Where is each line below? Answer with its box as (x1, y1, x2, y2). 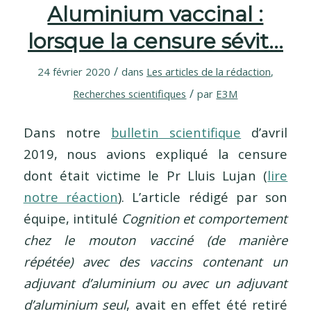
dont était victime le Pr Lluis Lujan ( (23, 166, 268, 184)
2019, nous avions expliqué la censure (23, 144, 288, 162)
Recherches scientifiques (73, 87, 187, 101)
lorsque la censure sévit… (27, 28, 283, 54)
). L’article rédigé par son (117, 187, 288, 205)
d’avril (241, 123, 288, 141)
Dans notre (23, 123, 111, 141)
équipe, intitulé (23, 209, 121, 227)
